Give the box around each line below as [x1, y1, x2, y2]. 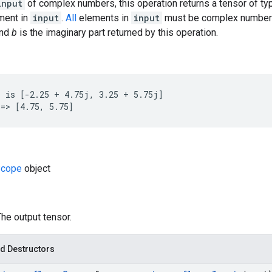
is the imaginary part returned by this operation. [17, 27, 218, 38]
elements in [76, 12, 131, 24]
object [22, 163, 50, 174]
